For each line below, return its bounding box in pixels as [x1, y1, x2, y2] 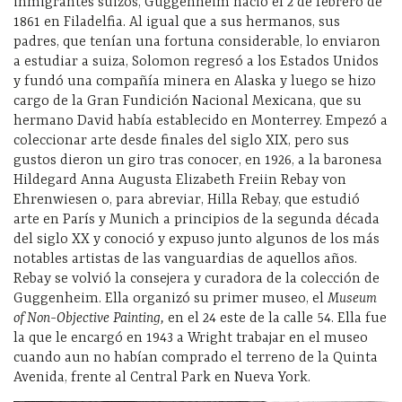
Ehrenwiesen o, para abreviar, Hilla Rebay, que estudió [13, 191, 360, 208]
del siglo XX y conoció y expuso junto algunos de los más [13, 231, 380, 248]
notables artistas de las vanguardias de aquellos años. [13, 250, 357, 267]
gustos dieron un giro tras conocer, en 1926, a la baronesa [13, 152, 382, 169]
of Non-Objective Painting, [13, 310, 168, 327]
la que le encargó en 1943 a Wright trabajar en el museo [13, 329, 368, 346]
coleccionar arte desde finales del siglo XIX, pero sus [13, 132, 349, 149]
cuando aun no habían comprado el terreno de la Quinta [13, 349, 378, 366]
